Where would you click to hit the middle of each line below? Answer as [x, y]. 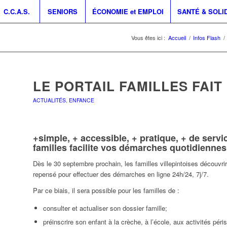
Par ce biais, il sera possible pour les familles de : [106, 191]
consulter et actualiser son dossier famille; [105, 208]
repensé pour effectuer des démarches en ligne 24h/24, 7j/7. [121, 174]
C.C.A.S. [17, 11]
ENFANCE [81, 100]
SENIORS [62, 11]
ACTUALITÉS [49, 100]
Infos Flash [207, 37]
